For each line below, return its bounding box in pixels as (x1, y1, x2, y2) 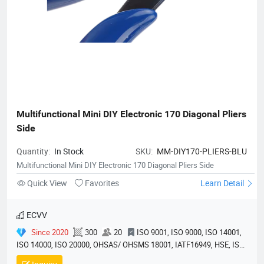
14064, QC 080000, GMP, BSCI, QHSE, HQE (16, 252, 157, 263)
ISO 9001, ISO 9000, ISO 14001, (137, 227, 242, 238)
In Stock (54, 146, 84, 157)
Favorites (83, 177, 119, 189)
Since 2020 (31, 227, 68, 238)
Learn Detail (200, 177, 246, 189)
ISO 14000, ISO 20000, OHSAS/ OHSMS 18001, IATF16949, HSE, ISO (16, 239, 245, 250)
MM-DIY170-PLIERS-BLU (157, 146, 247, 157)
